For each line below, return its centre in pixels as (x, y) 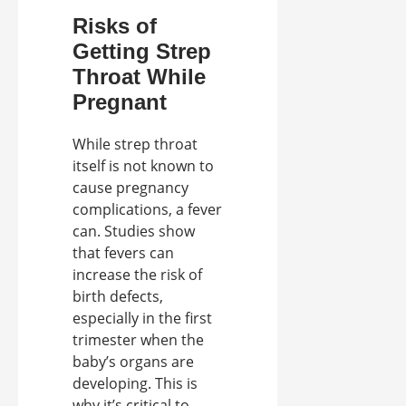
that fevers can (123, 252)
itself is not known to (143, 165)
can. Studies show (134, 231)
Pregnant (120, 101)
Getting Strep (142, 51)
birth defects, (118, 296)
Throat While (139, 76)
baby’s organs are (133, 361)
